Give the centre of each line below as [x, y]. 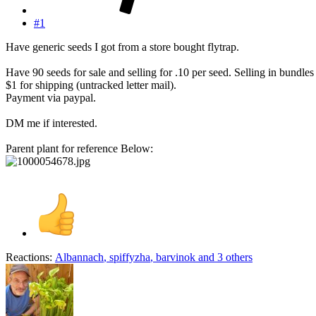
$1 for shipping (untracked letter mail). [91, 85]
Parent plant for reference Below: [79, 148]
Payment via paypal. [51, 97]
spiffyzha [130, 257]
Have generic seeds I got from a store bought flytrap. [122, 47]
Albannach [79, 257]
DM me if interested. [51, 123]
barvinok [176, 257]
